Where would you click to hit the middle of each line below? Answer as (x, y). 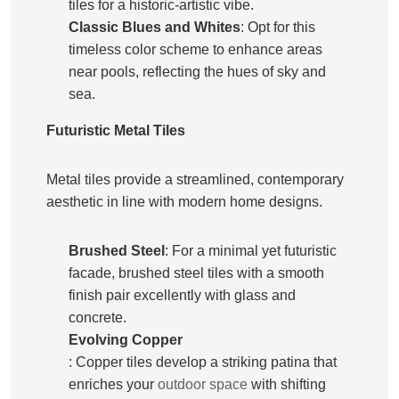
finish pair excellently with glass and (182, 295)
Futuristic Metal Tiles (116, 130)
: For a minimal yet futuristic (251, 250)
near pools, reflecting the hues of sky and (197, 71)
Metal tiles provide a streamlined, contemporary (195, 179)
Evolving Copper (126, 339)
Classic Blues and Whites (155, 27)
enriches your (113, 384)
